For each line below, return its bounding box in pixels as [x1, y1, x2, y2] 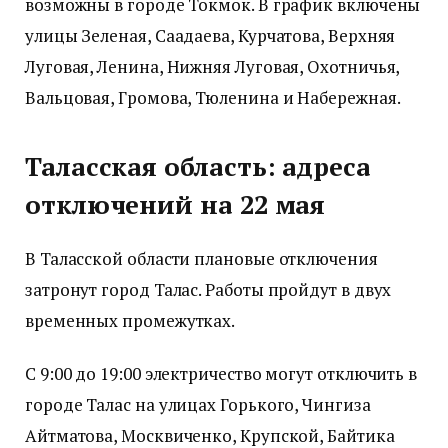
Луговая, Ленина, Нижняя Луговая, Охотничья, [25, 55, 400, 79]
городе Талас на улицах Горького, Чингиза [25, 392, 371, 416]
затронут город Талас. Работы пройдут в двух [25, 277, 392, 301]
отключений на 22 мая [25, 187, 326, 221]
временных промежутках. [25, 308, 236, 332]
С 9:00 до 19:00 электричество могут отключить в [25, 361, 418, 385]
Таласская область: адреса [25, 149, 371, 183]
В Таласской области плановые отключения [25, 246, 378, 270]
